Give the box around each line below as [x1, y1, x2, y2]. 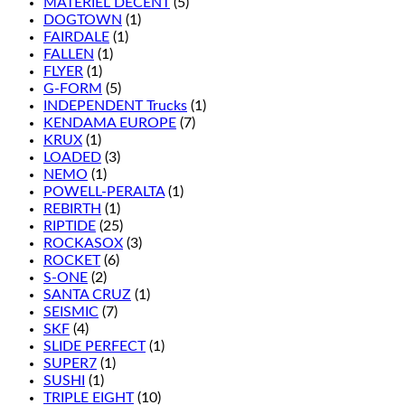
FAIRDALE [43, 30, 109, 44]
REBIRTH [43, 202, 101, 216]
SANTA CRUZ [43, 287, 131, 302]
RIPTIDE [43, 219, 96, 233]
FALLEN [43, 47, 94, 61]
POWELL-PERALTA [43, 184, 165, 199]
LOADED [43, 150, 101, 165]
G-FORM [43, 81, 102, 96]
